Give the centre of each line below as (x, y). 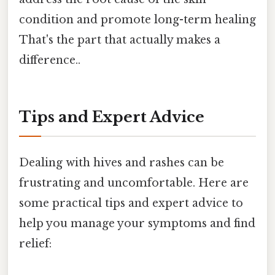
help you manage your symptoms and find (137, 224)
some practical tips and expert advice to (131, 203)
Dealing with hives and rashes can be (122, 163)
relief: (35, 244)
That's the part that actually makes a (120, 40)
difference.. (50, 60)
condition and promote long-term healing (137, 20)
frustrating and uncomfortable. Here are (134, 183)
